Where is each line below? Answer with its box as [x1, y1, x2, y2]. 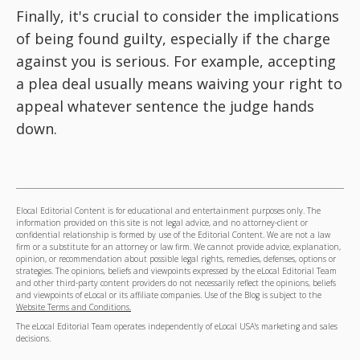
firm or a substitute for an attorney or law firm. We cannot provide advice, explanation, [16, 241, 341, 253]
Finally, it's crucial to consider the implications [16, 6, 339, 27]
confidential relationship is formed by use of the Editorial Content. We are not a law [16, 229, 330, 241]
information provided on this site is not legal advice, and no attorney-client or [16, 217, 308, 229]
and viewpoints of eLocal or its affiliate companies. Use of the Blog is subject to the [16, 289, 321, 301]
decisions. [16, 332, 51, 344]
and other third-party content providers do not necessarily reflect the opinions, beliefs [16, 277, 336, 289]
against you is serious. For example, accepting [16, 51, 336, 72]
